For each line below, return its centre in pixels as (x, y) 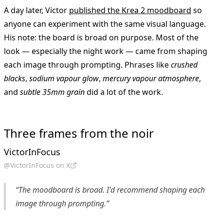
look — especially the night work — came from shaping (106, 51)
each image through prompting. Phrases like (87, 65)
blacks (15, 79)
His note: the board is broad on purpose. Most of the (101, 38)
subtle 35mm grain (52, 92)
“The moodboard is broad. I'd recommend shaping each (110, 190)
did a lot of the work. (124, 92)
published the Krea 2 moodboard (130, 10)
